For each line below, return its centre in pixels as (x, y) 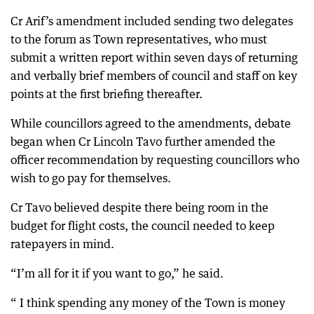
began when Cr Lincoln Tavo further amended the (143, 142)
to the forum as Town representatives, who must (139, 39)
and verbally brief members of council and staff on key (154, 76)
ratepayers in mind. (62, 244)
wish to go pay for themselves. (91, 178)
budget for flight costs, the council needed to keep (143, 226)
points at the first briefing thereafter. (107, 94)
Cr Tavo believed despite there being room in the (139, 207)
